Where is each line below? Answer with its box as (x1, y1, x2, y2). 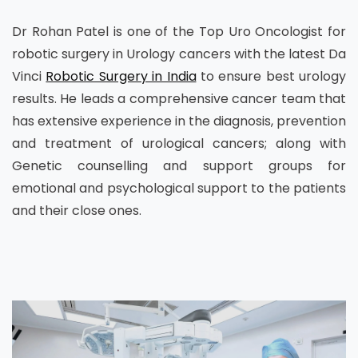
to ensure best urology (196, 66, 346, 86)
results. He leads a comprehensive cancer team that (12, 89, 346, 108)
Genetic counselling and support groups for (12, 156, 346, 175)
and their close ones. (12, 201, 141, 220)
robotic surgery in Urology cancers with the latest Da (12, 44, 346, 63)
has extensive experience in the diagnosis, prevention (12, 111, 346, 130)
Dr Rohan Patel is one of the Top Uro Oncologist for (12, 22, 346, 41)
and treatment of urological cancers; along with (12, 133, 346, 153)
